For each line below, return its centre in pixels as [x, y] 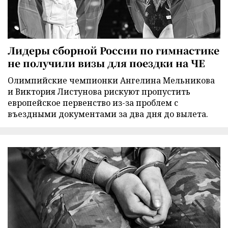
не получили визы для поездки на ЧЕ [106, 63]
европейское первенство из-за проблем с [93, 103]
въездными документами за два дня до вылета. [108, 114]
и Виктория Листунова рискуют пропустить [99, 92]
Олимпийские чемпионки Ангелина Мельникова [111, 81]
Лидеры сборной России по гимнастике [113, 50]
